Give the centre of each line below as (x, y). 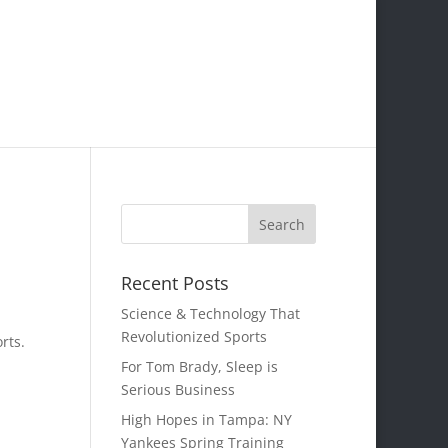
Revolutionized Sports (193, 336)
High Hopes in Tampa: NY (206, 419)
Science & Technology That (210, 313)
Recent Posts (174, 283)
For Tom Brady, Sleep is (199, 366)
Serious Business (177, 389)
